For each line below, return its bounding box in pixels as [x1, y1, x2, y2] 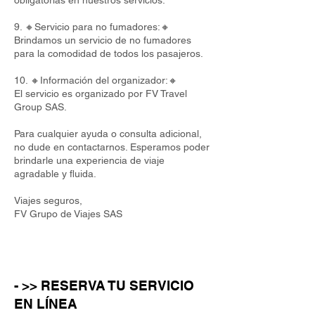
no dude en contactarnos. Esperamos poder [14, 141, 210, 153]
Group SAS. [14, 101, 67, 112]
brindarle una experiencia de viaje [14, 155, 165, 166]
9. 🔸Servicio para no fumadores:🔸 [14, 21, 170, 32]
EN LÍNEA [14, 296, 77, 311]
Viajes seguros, [14, 195, 82, 206]
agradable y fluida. [14, 168, 96, 179]
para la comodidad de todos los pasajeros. [14, 48, 203, 59]
